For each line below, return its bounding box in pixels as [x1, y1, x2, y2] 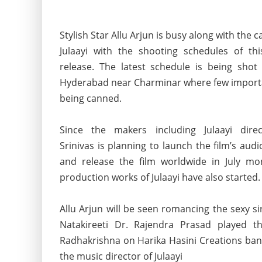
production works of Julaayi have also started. [60, 171, 260, 184]
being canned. [60, 92, 122, 105]
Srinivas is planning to [60, 139, 163, 153]
